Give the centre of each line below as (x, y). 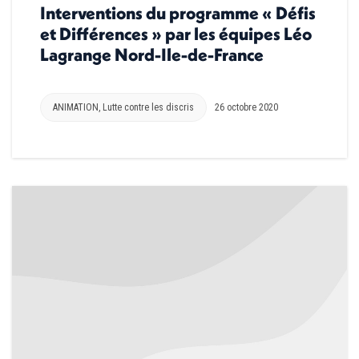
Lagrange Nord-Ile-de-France (152, 55)
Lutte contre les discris (148, 108)
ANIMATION (76, 108)
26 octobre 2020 (246, 108)
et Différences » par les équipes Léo (176, 34)
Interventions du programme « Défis (178, 13)
